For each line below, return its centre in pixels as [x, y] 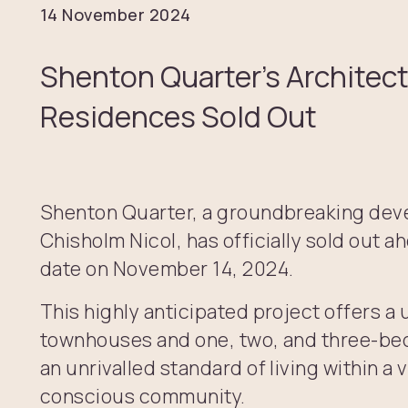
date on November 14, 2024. [167, 269]
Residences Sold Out [178, 117]
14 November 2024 [116, 14]
